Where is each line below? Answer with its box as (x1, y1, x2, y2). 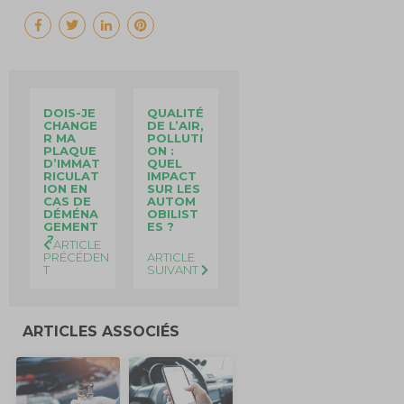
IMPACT (146, 168, 197, 183)
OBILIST (146, 206, 198, 221)
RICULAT (43, 168, 100, 183)
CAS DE (43, 193, 92, 208)
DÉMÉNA (43, 206, 99, 221)
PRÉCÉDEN (43, 249, 110, 264)
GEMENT (43, 218, 99, 234)
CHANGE (43, 117, 98, 133)
